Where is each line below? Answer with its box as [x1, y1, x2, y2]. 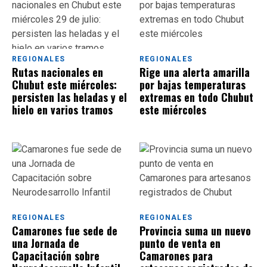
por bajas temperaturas [139, 77, 246, 93]
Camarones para [139, 248, 213, 264]
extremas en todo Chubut [139, 89, 253, 105]
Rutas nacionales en [12, 64, 103, 80]
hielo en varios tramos [12, 102, 113, 118]
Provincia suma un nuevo [139, 223, 251, 239]
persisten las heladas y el [12, 89, 127, 105]
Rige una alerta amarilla [139, 64, 250, 80]
